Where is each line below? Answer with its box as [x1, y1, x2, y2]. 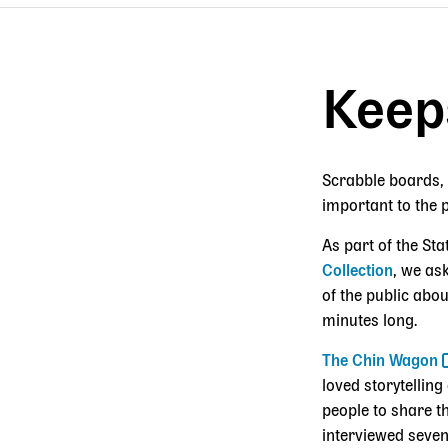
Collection [322, 264, 393, 279]
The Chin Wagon [322, 354, 438, 369]
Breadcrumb [117, 42, 207, 57]
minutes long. [322, 314, 421, 329]
